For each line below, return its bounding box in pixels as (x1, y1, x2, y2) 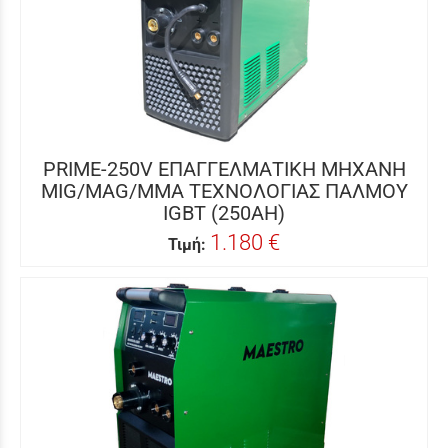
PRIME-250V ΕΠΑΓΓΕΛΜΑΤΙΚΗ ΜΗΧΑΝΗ (42, 157, 406, 181)
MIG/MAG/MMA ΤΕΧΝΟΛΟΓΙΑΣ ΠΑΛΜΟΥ (40, 179, 408, 203)
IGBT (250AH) (163, 201, 285, 225)
